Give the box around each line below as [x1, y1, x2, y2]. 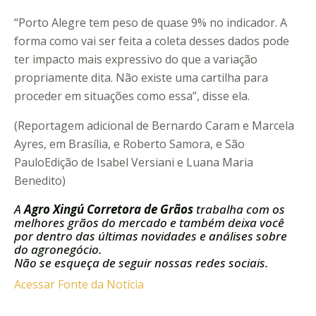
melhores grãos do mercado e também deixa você [14, 214, 284, 231]
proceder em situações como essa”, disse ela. [14, 88, 250, 104]
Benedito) [14, 173, 66, 189]
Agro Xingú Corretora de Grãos [24, 201, 193, 218]
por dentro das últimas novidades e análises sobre [14, 228, 287, 245]
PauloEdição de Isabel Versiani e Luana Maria [14, 154, 253, 171]
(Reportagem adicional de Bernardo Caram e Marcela [14, 118, 294, 134]
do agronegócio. [14, 241, 102, 258]
